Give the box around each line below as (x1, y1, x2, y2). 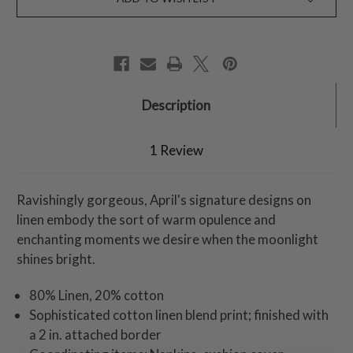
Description (142, 97, 210, 114)
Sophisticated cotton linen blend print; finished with (29, 307, 329, 324)
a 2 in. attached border (29, 326, 162, 344)
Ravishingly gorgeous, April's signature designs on (17, 191, 311, 209)
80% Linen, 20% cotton (29, 287, 165, 304)
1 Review (150, 142, 203, 159)
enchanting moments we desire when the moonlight (17, 231, 318, 248)
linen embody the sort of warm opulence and (17, 211, 276, 229)
